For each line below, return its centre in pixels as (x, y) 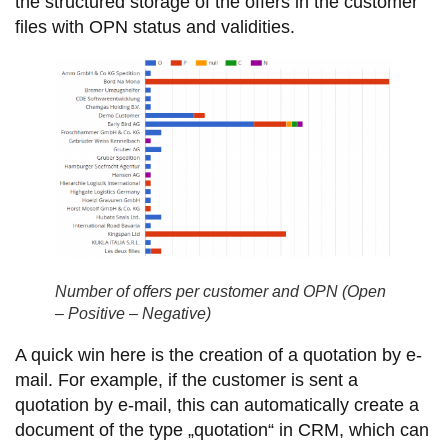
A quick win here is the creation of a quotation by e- (218, 354)
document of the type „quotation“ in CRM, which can (222, 429)
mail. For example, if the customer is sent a (186, 379)
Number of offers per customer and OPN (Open (220, 291)
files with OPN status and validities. (157, 27)
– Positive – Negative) (133, 313)
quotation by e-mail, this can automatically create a (217, 404)
